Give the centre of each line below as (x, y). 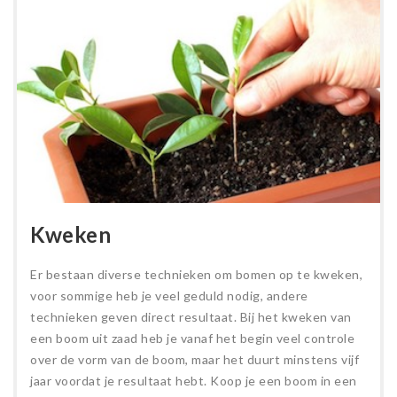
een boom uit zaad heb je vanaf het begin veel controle (192, 339)
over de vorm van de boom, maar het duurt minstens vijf (195, 360)
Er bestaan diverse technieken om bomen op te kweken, (196, 275)
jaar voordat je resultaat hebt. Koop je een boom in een (194, 381)
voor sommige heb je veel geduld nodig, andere (169, 296)
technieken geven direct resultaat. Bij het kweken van (191, 317)
